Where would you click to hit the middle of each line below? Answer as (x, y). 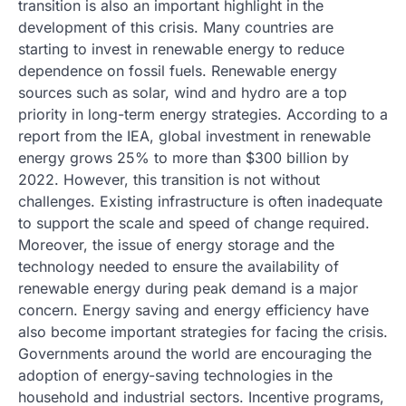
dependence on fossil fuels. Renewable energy (178, 71)
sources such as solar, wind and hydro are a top (183, 92)
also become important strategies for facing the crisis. (203, 332)
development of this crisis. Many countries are (176, 27)
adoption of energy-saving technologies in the (175, 375)
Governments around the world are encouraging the (195, 353)
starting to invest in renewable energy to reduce (181, 49)
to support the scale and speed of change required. (194, 223)
